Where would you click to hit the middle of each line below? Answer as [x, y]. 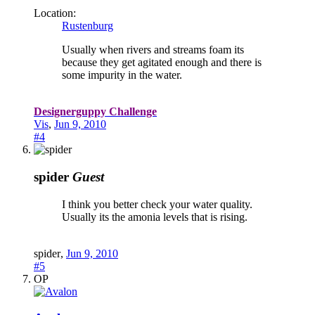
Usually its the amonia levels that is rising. [155, 217]
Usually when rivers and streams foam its [153, 50]
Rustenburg [88, 26]
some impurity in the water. [122, 75]
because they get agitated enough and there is [162, 63]
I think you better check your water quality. [157, 204]
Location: [55, 13]
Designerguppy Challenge [95, 112]
